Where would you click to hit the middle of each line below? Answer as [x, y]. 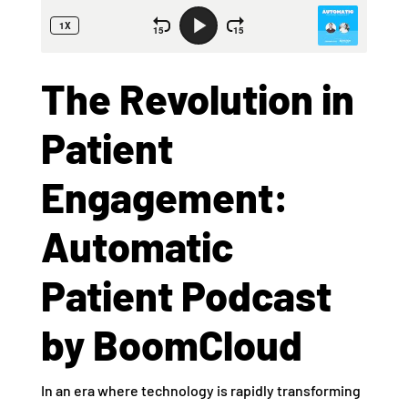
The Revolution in [197, 99]
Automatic [137, 246]
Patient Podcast [186, 296]
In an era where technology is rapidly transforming [200, 391]
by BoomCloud [171, 345]
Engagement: [164, 197]
